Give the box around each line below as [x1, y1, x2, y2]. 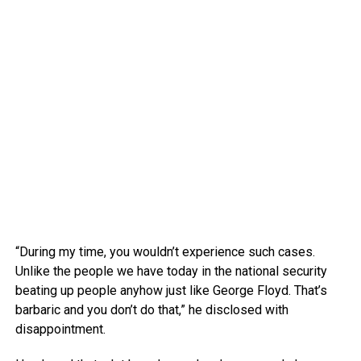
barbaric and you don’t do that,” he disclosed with [15, 301, 288, 317]
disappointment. [15, 321, 106, 337]
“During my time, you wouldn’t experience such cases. [15, 243, 315, 259]
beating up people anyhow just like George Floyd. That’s [15, 282, 327, 298]
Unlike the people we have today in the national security [15, 263, 327, 279]
